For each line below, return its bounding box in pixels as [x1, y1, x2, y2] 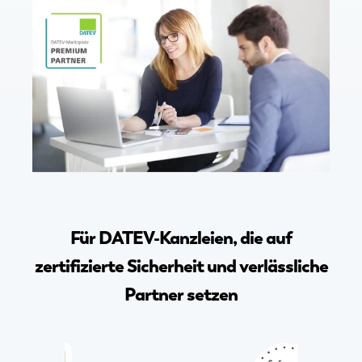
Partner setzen [124, 283, 238, 307]
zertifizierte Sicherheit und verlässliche [34, 255, 328, 279]
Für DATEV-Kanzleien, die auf [70, 226, 292, 250]
